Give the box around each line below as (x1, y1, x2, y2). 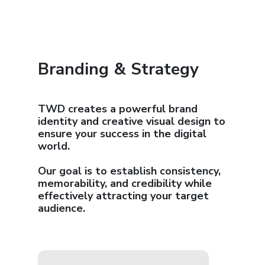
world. (38, 139, 70, 153)
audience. (38, 201, 85, 215)
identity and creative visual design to (38, 114, 225, 128)
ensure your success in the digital (38, 127, 206, 141)
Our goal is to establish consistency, (38, 164, 221, 178)
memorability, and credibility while (38, 176, 212, 190)
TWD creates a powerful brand (38, 102, 198, 116)
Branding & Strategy (38, 58, 199, 80)
